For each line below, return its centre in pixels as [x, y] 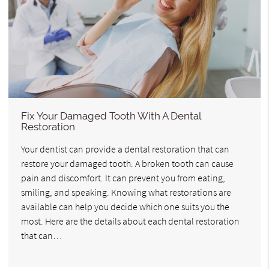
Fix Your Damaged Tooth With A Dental [111, 116]
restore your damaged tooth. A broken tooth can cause [127, 163]
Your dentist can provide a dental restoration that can [125, 149]
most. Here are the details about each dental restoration [130, 221]
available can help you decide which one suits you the [125, 206]
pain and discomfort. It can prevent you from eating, [123, 177]
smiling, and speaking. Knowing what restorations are [126, 192]
